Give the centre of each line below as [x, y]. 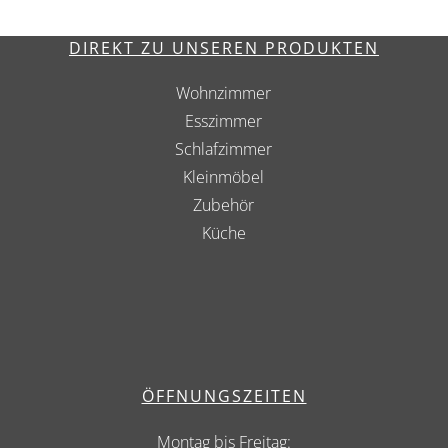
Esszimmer [224, 121]
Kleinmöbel [224, 177]
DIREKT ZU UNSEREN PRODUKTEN [223, 47]
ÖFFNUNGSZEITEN [224, 396]
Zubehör [224, 205]
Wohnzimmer [224, 93]
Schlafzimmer [224, 149]
